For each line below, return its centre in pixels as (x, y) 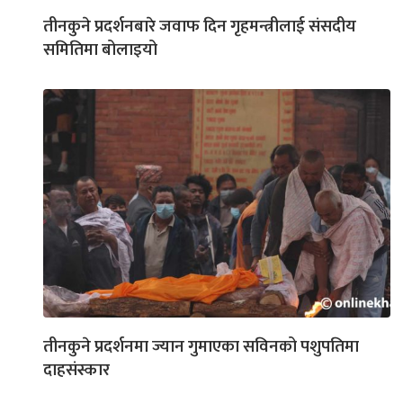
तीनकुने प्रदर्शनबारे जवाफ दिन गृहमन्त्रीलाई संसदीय (200, 27)
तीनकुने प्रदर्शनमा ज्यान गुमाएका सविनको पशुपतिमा (201, 347)
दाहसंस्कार (76, 371)
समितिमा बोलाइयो (100, 50)
